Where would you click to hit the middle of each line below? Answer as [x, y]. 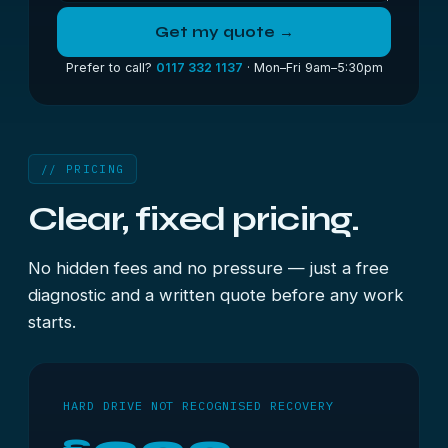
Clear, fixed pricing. [194, 219]
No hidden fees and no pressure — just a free [208, 268]
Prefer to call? [110, 67]
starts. [52, 322]
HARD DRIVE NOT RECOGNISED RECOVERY [198, 405]
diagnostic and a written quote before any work [215, 295]
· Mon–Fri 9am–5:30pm [312, 67]
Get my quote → [224, 32]
